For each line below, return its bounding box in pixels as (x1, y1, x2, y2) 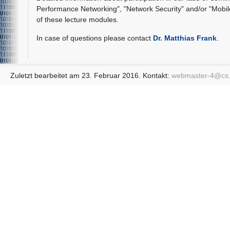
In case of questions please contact (36, 33, 153, 42)
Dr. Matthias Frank (152, 33, 217, 42)
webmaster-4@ (171, 71, 221, 80)
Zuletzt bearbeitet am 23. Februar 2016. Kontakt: (10, 71, 171, 80)
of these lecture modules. (36, 15, 119, 24)
